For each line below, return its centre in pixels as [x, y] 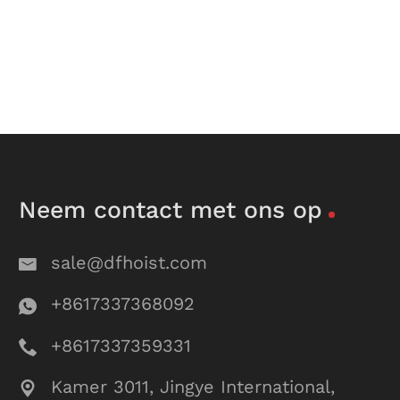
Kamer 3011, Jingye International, [193, 386]
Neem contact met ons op [171, 209]
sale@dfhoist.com [129, 263]
